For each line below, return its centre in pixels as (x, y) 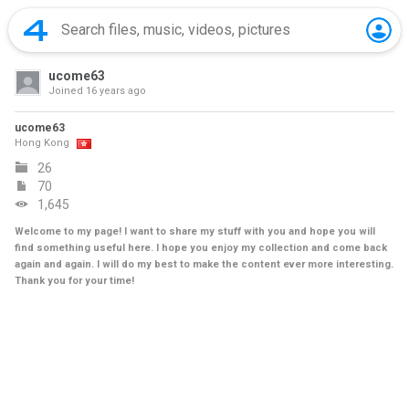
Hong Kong (42, 143)
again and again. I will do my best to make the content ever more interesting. (204, 264)
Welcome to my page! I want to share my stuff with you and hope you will (195, 231)
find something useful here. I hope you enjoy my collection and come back (201, 248)
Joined (66, 91)
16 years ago (115, 91)
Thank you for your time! (74, 281)
